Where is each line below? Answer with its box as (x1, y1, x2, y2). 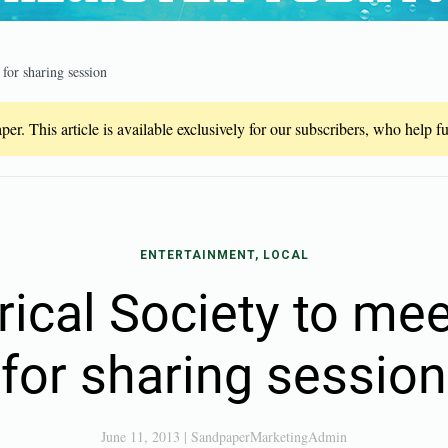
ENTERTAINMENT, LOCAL (139, 248, 309, 262)
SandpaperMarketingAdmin (191, 427, 347, 446)
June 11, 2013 (101, 427, 180, 446)
